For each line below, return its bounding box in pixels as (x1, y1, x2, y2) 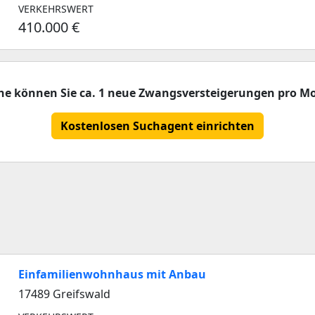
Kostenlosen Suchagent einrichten (60, 118, 255, 134)
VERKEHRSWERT (18, 2, 94, 15)
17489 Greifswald (18, 286, 110, 302)
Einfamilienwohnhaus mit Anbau (18, 266, 206, 282)
